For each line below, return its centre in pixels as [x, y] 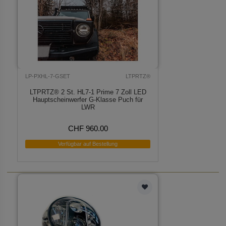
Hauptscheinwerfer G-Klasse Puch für [88, 99]
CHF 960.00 [88, 128]
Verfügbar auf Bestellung [88, 144]
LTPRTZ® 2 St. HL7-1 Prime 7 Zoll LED [88, 92]
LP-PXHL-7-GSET [48, 76]
